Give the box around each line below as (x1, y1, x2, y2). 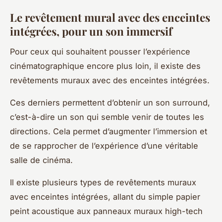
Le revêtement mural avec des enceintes (10, 10, 210, 25)
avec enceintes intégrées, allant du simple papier (10, 191, 200, 202)
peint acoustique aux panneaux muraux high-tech (10, 206, 203, 216)
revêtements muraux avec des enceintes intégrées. (10, 75, 210, 85)
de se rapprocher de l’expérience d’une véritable (10, 140, 198, 151)
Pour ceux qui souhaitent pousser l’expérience (10, 46, 190, 56)
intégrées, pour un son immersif (10, 24, 172, 39)
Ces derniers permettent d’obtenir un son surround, (10, 97, 210, 108)
